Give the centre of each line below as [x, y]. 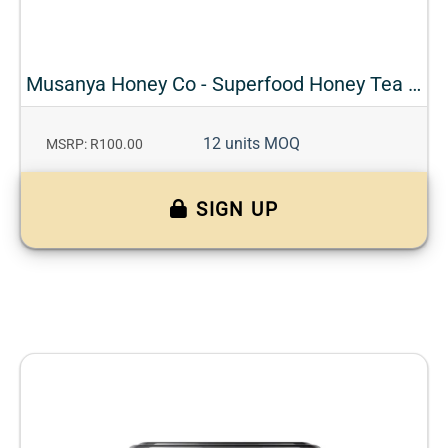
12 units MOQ [251, 144]
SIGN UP [237, 210]
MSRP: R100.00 [94, 145]
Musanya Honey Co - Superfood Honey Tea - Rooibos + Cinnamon [414, 84]
